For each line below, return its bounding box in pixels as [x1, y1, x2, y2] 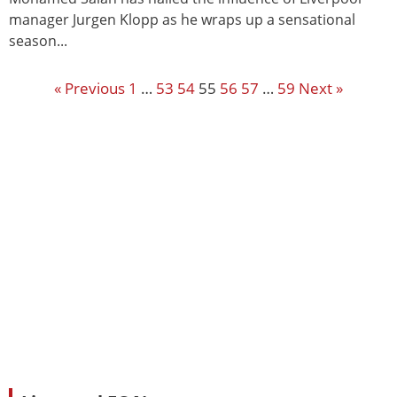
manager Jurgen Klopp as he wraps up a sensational [9, 10, 355, 29]
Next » [299, 78, 343, 98]
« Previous [54, 78, 125, 98]
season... [9, 31, 67, 51]
